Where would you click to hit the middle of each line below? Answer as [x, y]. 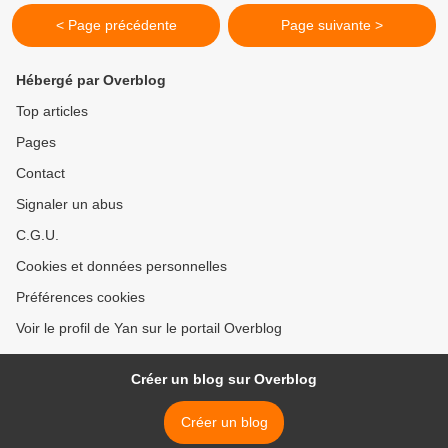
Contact [40, 173]
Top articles [52, 111]
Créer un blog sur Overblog [224, 379]
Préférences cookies [80, 297]
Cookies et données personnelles [121, 266]
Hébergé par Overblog [91, 80]
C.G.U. [37, 235]
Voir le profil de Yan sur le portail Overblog [149, 328]
